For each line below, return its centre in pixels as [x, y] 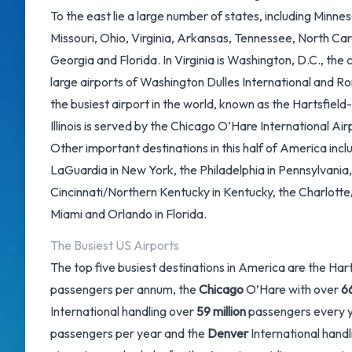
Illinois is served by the [110, 126]
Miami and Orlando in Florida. [128, 214]
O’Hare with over [292, 289]
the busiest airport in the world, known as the [171, 104]
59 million [221, 311]
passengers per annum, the [125, 289]
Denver [229, 333]
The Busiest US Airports [115, 245]
